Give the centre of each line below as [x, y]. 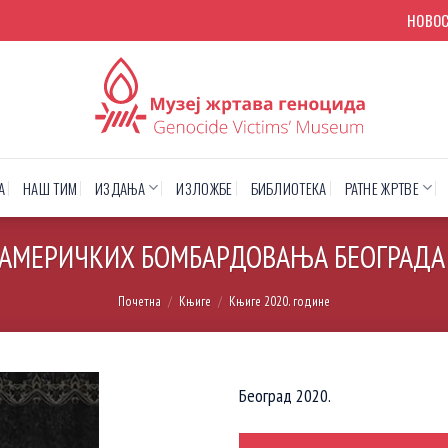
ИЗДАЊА [120, 187]
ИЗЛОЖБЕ [204, 187]
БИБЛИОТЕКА [288, 187]
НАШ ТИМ [50, 187]
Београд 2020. [285, 396]
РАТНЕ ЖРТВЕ [381, 187]
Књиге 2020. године [279, 301]
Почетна [140, 301]
